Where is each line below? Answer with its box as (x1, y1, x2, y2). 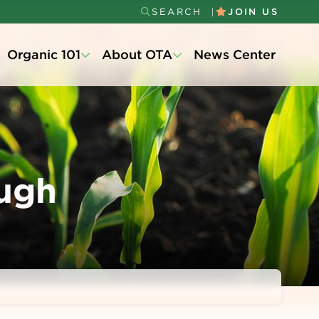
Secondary (137, 16, 255, 41)
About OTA (102, 47, 172, 62)
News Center (194, 47, 276, 62)
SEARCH (152, 6, 202, 17)
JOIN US (228, 6, 278, 17)
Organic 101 (7, 47, 80, 62)
